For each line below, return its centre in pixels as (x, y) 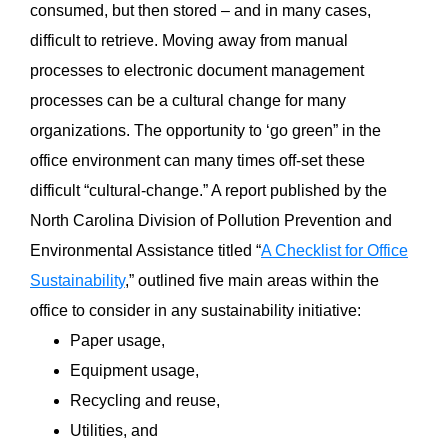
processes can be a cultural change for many (188, 101)
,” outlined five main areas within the (252, 281)
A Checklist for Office (334, 251)
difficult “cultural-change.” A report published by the (208, 191)
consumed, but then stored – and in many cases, (200, 11)
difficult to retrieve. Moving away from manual (189, 41)
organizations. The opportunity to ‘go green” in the (205, 131)
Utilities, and (114, 431)
